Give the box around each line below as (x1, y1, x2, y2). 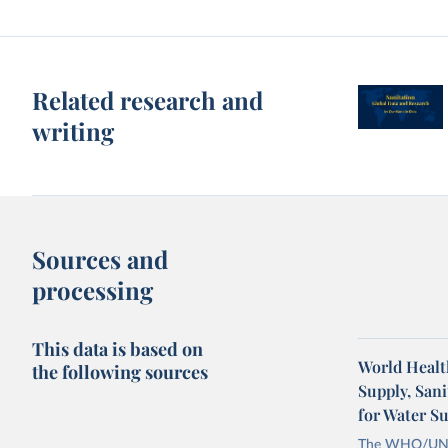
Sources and (32, 243, 169, 275)
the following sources (32, 360, 209, 384)
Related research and (32, 84, 264, 116)
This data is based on (32, 337, 204, 361)
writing (32, 115, 115, 147)
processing (32, 274, 154, 306)
